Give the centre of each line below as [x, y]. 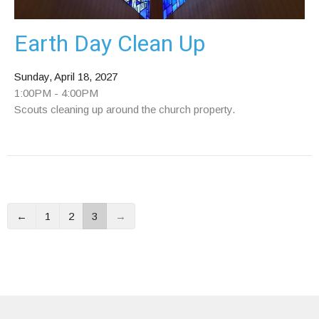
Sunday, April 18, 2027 [66, 77]
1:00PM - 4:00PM [56, 93]
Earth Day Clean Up [110, 44]
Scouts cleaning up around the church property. [125, 110]
